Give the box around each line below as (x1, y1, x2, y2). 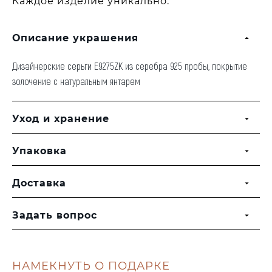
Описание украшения (12, 32, 138, 44)
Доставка (12, 177, 66, 189)
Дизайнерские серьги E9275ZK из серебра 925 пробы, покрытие (12, 60, 247, 72)
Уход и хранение (12, 113, 109, 125)
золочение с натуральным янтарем (12, 75, 140, 87)
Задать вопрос (12, 209, 97, 222)
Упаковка (12, 145, 67, 157)
